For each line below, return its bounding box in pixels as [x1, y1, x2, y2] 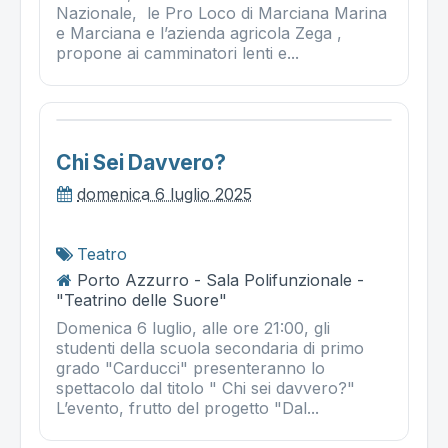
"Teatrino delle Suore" [56, 290, 227, 310]
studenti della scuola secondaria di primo [56, 338, 364, 358]
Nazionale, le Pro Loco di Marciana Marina [56, 3, 387, 23]
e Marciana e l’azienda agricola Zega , [56, 23, 342, 43]
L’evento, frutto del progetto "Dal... [56, 398, 319, 418]
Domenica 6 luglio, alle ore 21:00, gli [56, 318, 330, 338]
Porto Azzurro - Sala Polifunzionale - [77, 270, 364, 290]
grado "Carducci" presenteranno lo [56, 358, 325, 378]
